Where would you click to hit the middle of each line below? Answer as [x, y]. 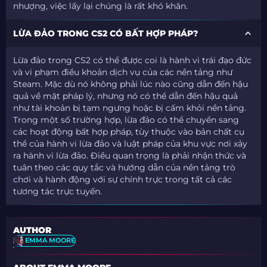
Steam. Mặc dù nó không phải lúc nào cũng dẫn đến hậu [131, 84]
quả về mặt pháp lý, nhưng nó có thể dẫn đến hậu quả [126, 96]
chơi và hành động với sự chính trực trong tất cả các [123, 179]
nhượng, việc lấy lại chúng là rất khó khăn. [101, 6]
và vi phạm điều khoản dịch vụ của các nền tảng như [123, 72]
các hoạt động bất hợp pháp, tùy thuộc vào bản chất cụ [129, 131]
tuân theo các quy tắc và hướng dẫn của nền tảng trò [125, 167]
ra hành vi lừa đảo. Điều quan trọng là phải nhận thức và [130, 155]
